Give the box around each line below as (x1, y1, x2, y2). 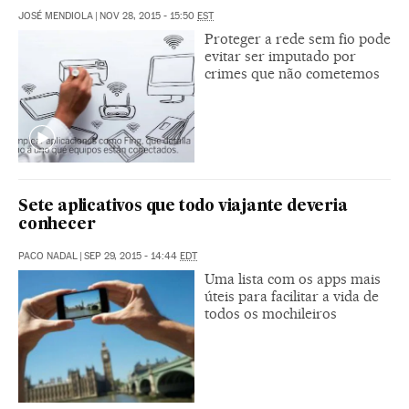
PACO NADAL (18, 249, 78, 262)
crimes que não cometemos (204, 64, 380, 82)
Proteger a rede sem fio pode (204, 29, 391, 47)
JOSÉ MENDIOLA (18, 9, 93, 22)
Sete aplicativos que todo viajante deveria (18, 198, 348, 215)
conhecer (18, 216, 96, 233)
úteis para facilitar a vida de (204, 287, 379, 305)
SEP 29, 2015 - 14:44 (84, 249, 180, 262)
